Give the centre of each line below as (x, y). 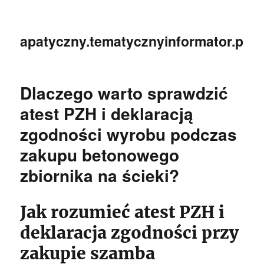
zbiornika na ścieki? (100, 175)
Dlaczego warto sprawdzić (124, 93)
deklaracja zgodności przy (130, 233)
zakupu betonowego (100, 155)
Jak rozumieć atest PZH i (123, 212)
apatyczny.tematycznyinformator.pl (134, 41)
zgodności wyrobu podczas (129, 134)
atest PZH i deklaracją (107, 113)
